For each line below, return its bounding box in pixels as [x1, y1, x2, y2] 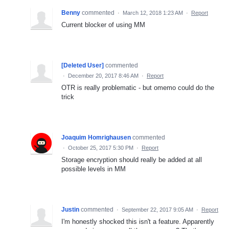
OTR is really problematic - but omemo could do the [61, 83, 214, 91]
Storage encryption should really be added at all [61, 155, 202, 164]
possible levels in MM [61, 165, 126, 173]
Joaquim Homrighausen [61, 133, 131, 141]
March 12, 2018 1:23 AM [123, 9, 183, 16]
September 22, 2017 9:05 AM [122, 206, 193, 213]
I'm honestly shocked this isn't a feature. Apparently [61, 217, 214, 225]
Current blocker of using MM [61, 20, 145, 29]
